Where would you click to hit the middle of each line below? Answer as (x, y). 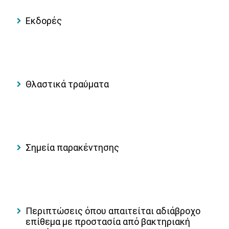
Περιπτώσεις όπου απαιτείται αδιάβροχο (113, 211)
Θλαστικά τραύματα (67, 84)
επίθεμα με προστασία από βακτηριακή (108, 221)
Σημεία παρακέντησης (72, 147)
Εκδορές (44, 21)
